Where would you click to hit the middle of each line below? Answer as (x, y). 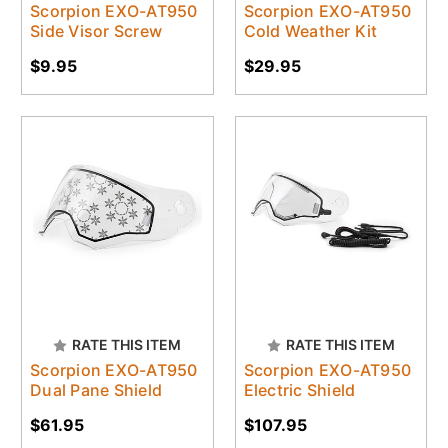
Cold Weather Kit (310, 30)
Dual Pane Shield (96, 390)
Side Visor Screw (96, 30)
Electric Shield (299, 390)
